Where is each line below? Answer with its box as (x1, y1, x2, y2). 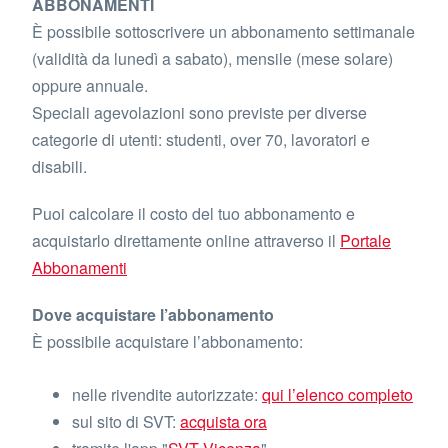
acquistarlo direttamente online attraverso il (32, 229, 340, 252)
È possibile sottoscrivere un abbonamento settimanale (32, 20, 415, 43)
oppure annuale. (32, 74, 168, 97)
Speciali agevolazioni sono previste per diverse (32, 101, 367, 124)
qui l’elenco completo (262, 383, 413, 406)
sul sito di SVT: (72, 410, 180, 433)
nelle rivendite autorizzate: (72, 383, 262, 406)
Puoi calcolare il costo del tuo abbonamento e (32, 202, 355, 225)
